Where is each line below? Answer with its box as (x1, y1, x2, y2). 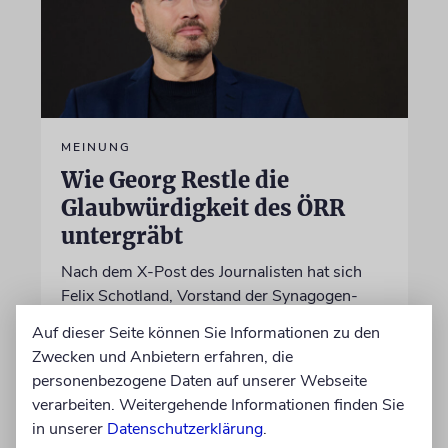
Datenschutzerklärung (107, 418, 263, 440)
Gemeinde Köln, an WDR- (60, 309, 246, 331)
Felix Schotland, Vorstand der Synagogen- (60, 285, 358, 307)
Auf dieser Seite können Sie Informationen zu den (32, 322, 380, 344)
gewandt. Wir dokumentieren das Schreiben (60, 357, 372, 379)
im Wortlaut (60, 381, 147, 403)
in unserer (32, 418, 107, 440)
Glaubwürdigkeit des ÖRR (60, 194, 345, 222)
